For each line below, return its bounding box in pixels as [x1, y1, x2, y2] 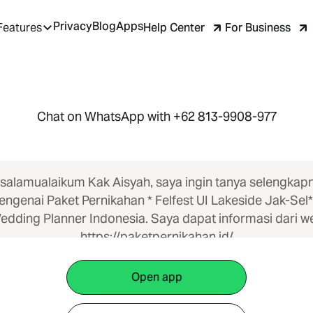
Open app [131, 270, 182, 284]
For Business [225, 20, 291, 35]
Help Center [143, 20, 205, 35]
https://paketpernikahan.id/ [80, 228, 233, 245]
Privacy [53, 19, 92, 34]
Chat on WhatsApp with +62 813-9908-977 [36, 108, 277, 124]
